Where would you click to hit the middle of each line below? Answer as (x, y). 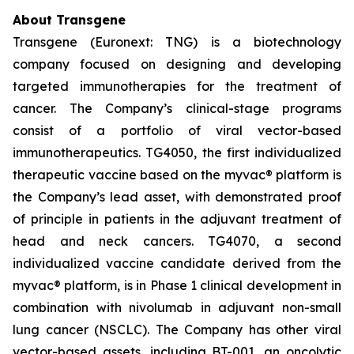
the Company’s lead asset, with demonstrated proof (177, 197)
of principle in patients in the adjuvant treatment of (177, 219)
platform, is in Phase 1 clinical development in (203, 285)
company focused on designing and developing (177, 64)
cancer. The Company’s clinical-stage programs (177, 108)
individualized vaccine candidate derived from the (177, 263)
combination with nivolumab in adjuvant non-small (177, 307)
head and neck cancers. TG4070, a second (177, 241)
